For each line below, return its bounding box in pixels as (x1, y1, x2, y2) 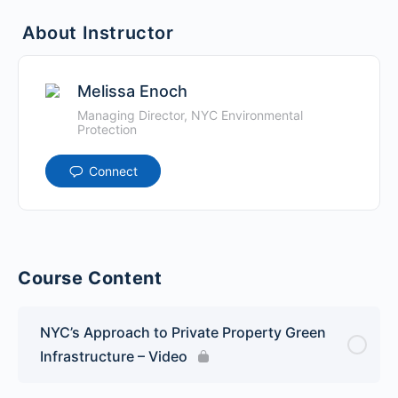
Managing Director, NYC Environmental (77, 107, 303, 123)
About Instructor (22, 21, 174, 44)
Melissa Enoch (77, 81, 187, 100)
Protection (77, 121, 137, 137)
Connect (89, 163, 138, 179)
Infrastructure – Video (40, 346, 187, 365)
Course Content (18, 267, 163, 289)
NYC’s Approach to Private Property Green (40, 322, 326, 341)
